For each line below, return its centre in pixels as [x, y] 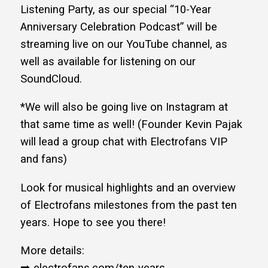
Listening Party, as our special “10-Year [116, 9]
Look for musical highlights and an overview [128, 188]
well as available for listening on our [108, 61]
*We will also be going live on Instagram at [124, 107]
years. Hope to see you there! [93, 222]
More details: [52, 251]
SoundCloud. [51, 79]
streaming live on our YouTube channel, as [124, 44]
